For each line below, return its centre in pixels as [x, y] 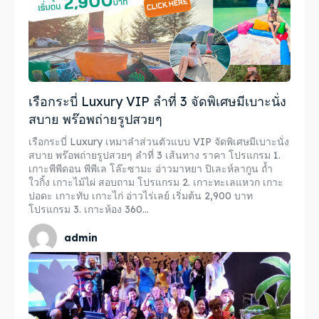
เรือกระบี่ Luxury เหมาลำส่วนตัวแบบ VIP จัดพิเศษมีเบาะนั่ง [159, 142]
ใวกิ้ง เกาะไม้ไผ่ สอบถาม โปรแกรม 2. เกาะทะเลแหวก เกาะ [83, 182]
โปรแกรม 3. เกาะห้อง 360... [89, 209]
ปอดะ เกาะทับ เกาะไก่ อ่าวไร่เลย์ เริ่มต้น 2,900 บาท [141, 196]
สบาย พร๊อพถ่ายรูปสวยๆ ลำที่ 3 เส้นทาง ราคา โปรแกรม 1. [97, 155]
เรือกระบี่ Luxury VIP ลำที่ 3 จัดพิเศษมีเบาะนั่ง [157, 101]
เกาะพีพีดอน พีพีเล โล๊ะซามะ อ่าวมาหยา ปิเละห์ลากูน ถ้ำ [151, 169]
